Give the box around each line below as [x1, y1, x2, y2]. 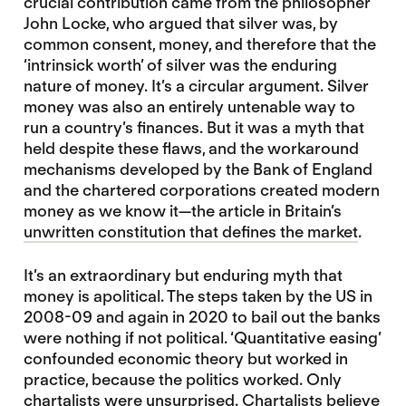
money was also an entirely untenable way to [23, 97, 355, 116]
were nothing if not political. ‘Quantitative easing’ [23, 328, 381, 348]
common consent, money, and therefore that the [23, 34, 376, 53]
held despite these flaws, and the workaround [23, 139, 359, 158]
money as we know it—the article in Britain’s [23, 201, 342, 220]
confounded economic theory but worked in [23, 349, 348, 369]
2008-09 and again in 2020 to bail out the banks [23, 307, 381, 327]
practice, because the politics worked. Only [23, 370, 342, 390]
